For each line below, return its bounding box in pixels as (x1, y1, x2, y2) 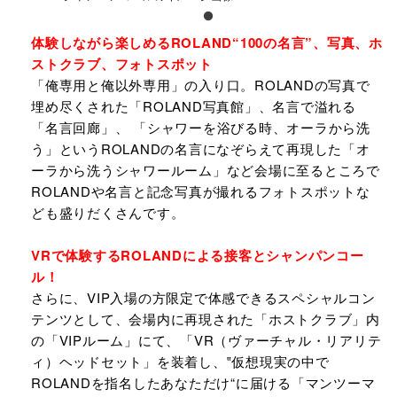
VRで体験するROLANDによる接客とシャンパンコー (31, 245, 364, 265)
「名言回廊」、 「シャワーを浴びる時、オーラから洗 (31, 118, 370, 136)
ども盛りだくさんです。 (31, 203, 185, 222)
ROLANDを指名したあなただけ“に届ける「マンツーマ (31, 373, 376, 392)
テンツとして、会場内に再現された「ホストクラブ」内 (31, 309, 380, 328)
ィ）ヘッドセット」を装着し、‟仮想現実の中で (31, 352, 330, 370)
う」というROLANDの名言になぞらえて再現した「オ (31, 139, 370, 158)
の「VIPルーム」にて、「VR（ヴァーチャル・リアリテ (31, 331, 382, 349)
